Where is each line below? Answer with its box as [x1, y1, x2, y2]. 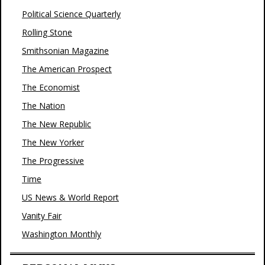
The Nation [22, 100, 65, 111]
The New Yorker [22, 137, 84, 148]
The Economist [22, 82, 80, 93]
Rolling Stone [22, 27, 72, 38]
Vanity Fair [22, 210, 62, 221]
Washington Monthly [22, 228, 101, 240]
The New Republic [22, 118, 91, 130]
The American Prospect [22, 63, 112, 75]
